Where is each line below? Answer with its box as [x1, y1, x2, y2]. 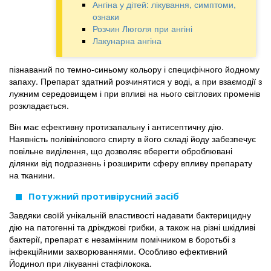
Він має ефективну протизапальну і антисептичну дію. [9, 120, 224, 132]
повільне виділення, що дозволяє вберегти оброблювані [9, 145, 232, 157]
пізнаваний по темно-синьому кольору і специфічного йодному [9, 63, 260, 75]
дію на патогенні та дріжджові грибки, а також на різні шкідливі [9, 221, 255, 233]
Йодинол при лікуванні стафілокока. [9, 257, 152, 269]
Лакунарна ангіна [93, 34, 162, 47]
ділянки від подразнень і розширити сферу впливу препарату [9, 157, 252, 169]
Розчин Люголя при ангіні [93, 22, 192, 34]
